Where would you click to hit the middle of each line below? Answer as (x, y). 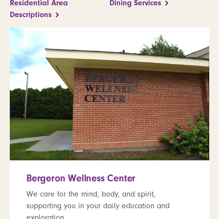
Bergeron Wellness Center (81, 178)
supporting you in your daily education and (98, 206)
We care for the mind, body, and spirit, (91, 194)
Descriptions (31, 14)
